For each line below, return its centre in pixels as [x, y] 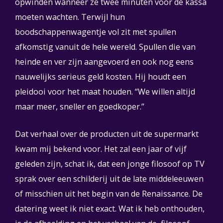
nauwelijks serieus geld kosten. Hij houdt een [101, 77]
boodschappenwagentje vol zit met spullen [96, 32]
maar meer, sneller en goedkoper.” [80, 107]
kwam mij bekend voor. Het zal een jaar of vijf [101, 149]
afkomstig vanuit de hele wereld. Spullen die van [105, 47]
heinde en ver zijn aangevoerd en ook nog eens [104, 62]
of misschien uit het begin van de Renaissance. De [109, 194]
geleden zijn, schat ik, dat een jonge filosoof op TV [110, 164]
